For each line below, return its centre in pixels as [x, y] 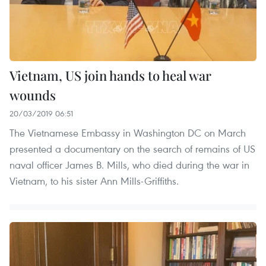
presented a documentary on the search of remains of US [132, 148]
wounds [33, 95]
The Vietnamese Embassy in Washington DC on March [128, 132]
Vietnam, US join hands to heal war [110, 75]
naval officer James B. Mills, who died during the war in [129, 164]
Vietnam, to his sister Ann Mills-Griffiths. [94, 180]
